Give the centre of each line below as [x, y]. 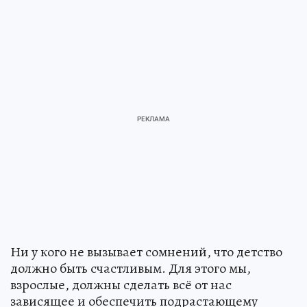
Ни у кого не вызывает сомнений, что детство [146, 252]
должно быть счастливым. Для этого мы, [131, 269]
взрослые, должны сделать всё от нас [121, 285]
